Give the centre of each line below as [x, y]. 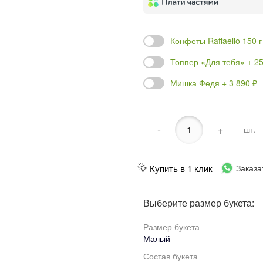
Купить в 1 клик [181, 168]
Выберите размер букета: [199, 203]
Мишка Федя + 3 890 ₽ [214, 83]
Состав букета [171, 256]
